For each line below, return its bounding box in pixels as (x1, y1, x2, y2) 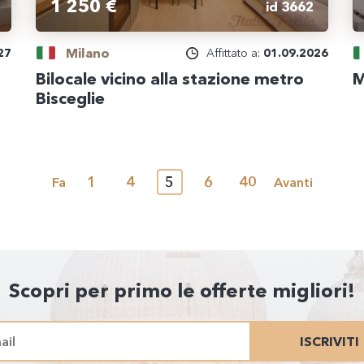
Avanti (273, 174, 313, 190)
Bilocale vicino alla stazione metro (36, 69, 304, 89)
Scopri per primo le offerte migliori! (9, 279, 355, 302)
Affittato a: (206, 45, 263, 60)
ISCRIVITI (300, 333, 359, 349)
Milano (66, 45, 110, 61)
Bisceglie (36, 89, 105, 108)
